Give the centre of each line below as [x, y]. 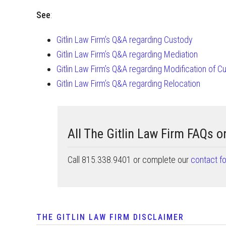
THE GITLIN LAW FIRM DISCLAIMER [110, 217]
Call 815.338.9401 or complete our [129, 160]
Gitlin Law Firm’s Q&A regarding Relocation [128, 83]
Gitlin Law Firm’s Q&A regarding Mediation [127, 54]
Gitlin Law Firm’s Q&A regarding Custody [125, 40]
